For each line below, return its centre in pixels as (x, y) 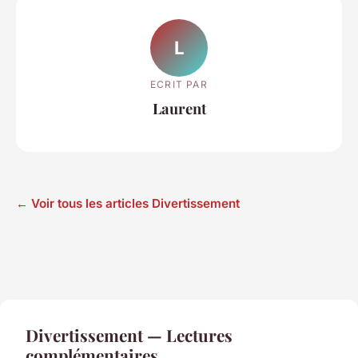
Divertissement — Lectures (129, 334)
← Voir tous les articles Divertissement (128, 203)
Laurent (179, 109)
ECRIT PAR (179, 85)
